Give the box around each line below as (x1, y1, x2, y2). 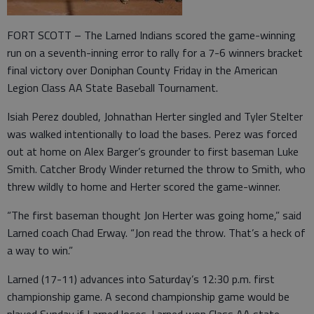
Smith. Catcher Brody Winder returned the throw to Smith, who (7, 160, 306, 177)
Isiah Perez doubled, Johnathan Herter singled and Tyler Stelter (7, 107, 303, 125)
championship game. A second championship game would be (7, 287, 289, 305)
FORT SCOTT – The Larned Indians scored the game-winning (7, 26, 296, 43)
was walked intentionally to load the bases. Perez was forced (7, 125, 297, 142)
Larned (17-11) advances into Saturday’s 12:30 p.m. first (7, 270, 275, 287)
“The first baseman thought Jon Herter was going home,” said (7, 206, 301, 224)
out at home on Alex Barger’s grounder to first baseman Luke (7, 142, 299, 160)
